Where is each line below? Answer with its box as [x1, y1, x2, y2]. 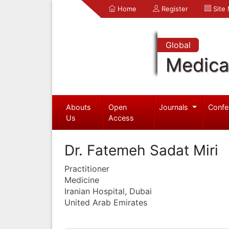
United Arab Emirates [64, 197, 147, 208]
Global [165, 40, 191, 50]
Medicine [64, 174, 99, 185]
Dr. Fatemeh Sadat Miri [64, 141, 218, 159]
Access [108, 113, 134, 122]
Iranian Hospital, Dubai [64, 186, 152, 196]
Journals [159, 102, 191, 111]
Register [159, 5, 188, 13]
